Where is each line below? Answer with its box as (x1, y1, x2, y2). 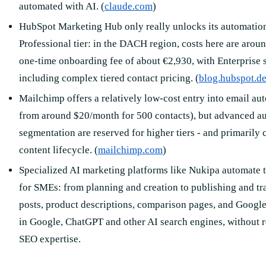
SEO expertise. (18, 233, 81, 245)
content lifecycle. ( (18, 144, 98, 156)
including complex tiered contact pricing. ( (18, 72, 199, 84)
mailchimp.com (97, 144, 163, 156)
